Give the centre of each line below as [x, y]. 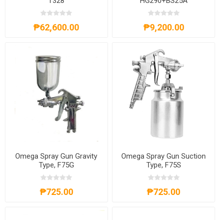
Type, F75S [164, 165]
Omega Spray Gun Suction [164, 156]
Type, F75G [56, 165]
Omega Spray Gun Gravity [56, 156]
